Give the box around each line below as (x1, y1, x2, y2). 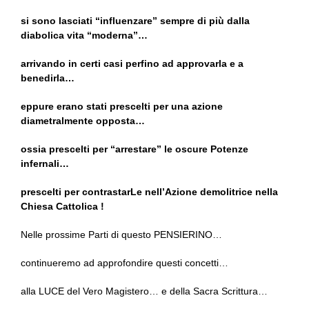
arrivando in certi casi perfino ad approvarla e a (21, 58, 243, 70)
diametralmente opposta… (21, 115, 145, 127)
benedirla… (21, 72, 74, 84)
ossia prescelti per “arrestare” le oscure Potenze (21, 143, 248, 155)
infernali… (21, 158, 69, 170)
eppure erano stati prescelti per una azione (21, 101, 223, 112)
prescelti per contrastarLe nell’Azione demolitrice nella (21, 186, 278, 198)
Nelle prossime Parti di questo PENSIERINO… (21, 229, 222, 241)
